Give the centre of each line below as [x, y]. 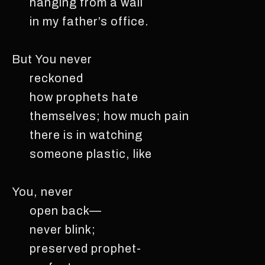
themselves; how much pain [101, 116]
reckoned [48, 78]
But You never [52, 59]
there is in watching [77, 135]
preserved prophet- [77, 248]
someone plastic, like [82, 153]
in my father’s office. [80, 21]
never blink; [54, 229]
